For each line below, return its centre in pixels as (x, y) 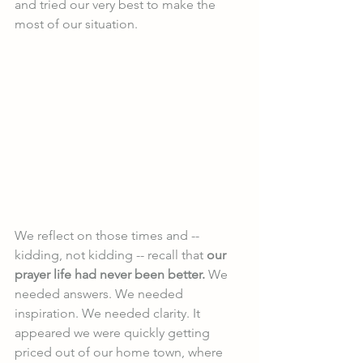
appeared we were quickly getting (114, 333)
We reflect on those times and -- (109, 236)
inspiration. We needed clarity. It (109, 314)
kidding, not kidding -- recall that (111, 255)
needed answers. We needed (100, 294)
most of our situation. (76, 24)
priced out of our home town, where (120, 352)
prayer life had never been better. (110, 275)
